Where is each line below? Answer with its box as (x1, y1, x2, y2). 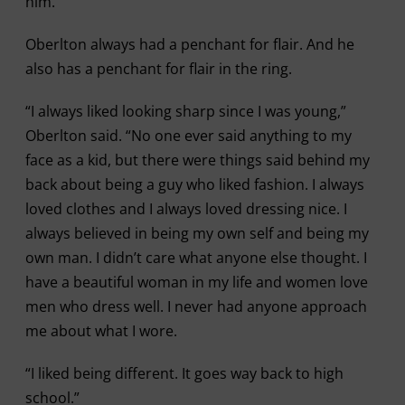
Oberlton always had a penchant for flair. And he (24, 33, 354, 54)
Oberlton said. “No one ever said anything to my (24, 125, 352, 146)
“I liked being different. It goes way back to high (24, 363, 344, 383)
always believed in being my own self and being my (24, 222, 369, 243)
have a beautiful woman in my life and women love (24, 271, 368, 292)
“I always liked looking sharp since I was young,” (24, 100, 346, 121)
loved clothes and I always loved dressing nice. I (24, 198, 347, 219)
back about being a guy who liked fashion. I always (24, 174, 364, 194)
